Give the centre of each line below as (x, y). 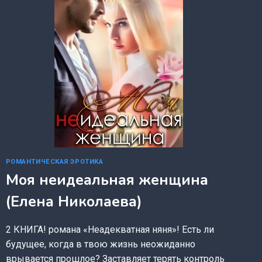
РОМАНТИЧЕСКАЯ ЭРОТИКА (54, 161)
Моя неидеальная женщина (107, 180)
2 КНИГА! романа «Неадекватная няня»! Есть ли (110, 230)
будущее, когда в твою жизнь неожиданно (100, 244)
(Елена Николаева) (74, 202)
